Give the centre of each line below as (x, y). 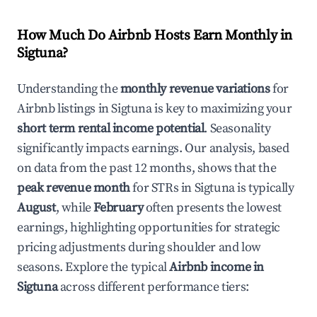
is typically (264, 188)
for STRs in (162, 188)
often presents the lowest (212, 208)
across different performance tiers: (153, 287)
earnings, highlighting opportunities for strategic (149, 227)
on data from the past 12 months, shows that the (147, 168)
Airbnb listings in (64, 109)
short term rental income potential (111, 128)
